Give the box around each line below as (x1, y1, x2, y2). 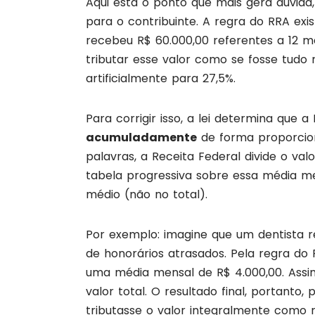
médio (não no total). (86, 186, 207, 203)
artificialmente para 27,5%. (86, 70, 236, 87)
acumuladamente (86, 129, 197, 146)
